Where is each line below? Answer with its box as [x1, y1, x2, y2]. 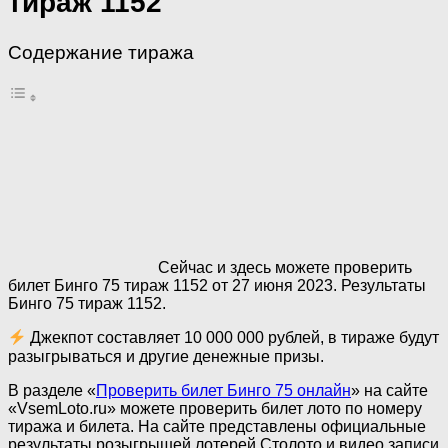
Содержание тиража [8, 41, 194, 63]
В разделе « [8, 381, 96, 399]
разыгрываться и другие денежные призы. [8, 347, 324, 365]
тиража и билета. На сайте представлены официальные [8, 417, 426, 435]
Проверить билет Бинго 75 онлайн [96, 381, 351, 399]
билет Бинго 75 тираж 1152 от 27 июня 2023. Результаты [8, 277, 426, 295]
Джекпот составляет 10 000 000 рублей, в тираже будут [26, 329, 440, 347]
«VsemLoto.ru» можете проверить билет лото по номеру [8, 399, 422, 417]
